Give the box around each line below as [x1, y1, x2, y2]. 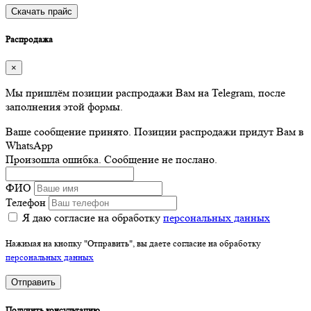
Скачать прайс [11, 6, 72, 17]
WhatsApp [6, 139, 53, 153]
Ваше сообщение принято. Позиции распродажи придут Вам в [6, 125, 304, 139]
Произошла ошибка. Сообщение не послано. [6, 153, 217, 167]
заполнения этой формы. [6, 100, 123, 114]
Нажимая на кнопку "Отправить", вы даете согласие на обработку [6, 238, 261, 249]
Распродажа [6, 33, 53, 44]
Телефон [6, 196, 46, 210]
